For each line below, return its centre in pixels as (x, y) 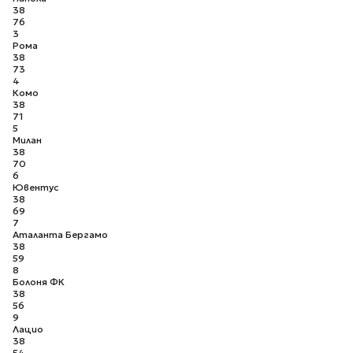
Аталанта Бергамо (60, 235)
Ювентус (36, 188)
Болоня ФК (39, 282)
